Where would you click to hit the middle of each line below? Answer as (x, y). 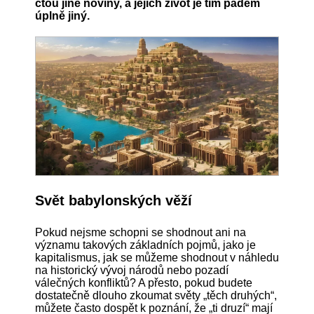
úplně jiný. (62, 15)
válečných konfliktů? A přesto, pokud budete (144, 283)
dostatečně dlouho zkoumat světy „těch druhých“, (156, 296)
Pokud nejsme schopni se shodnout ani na (141, 233)
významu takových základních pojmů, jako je (145, 245)
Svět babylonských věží (114, 201)
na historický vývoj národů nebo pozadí (132, 271)
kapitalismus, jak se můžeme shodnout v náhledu (157, 258)
